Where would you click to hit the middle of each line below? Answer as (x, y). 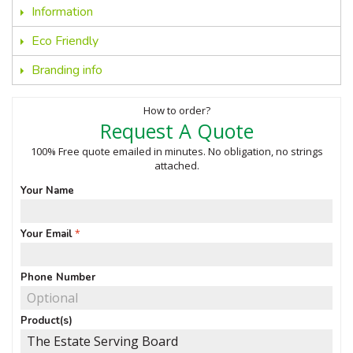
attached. (176, 165)
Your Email (46, 234)
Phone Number (58, 277)
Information (62, 12)
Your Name (47, 191)
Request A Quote (176, 131)
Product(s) (46, 321)
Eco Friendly (65, 41)
